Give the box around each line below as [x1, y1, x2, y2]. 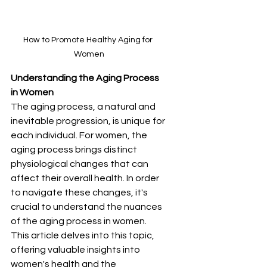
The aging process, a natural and [11, 102, 157, 112]
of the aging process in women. [11, 216, 148, 226]
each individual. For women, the [11, 131, 149, 141]
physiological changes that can [11, 159, 150, 169]
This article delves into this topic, [11, 231, 156, 241]
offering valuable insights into [11, 245, 142, 255]
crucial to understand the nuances [11, 202, 164, 212]
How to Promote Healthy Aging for [23, 36, 154, 45]
